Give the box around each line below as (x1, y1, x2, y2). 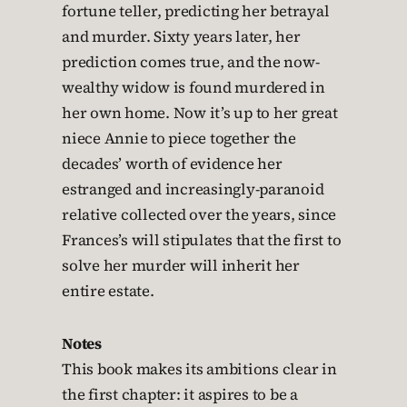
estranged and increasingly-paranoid (62, 179, 324, 201)
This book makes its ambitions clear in (62, 359, 337, 381)
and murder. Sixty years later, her (62, 26, 301, 48)
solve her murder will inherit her (62, 255, 300, 277)
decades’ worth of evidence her (62, 154, 283, 175)
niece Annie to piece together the (62, 128, 296, 150)
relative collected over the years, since (62, 204, 336, 226)
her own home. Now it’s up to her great (62, 103, 338, 124)
